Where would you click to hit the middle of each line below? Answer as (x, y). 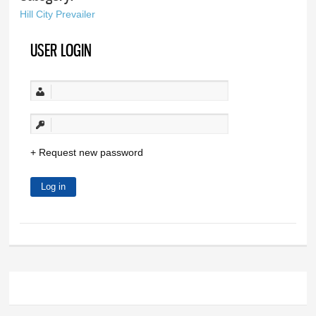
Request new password (91, 153)
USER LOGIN (61, 50)
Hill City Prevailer (58, 14)
